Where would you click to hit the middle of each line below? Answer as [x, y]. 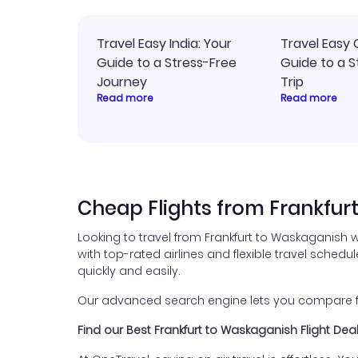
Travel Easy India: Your [164, 44]
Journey [122, 82]
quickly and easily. [129, 271]
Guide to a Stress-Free [167, 63]
